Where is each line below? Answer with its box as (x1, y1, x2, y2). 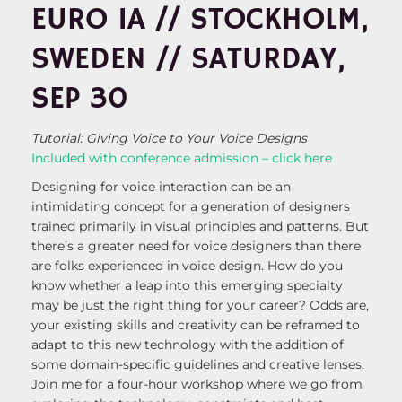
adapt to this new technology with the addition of (31, 336, 344, 354)
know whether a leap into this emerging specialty (31, 277, 343, 294)
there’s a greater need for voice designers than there (31, 238, 361, 255)
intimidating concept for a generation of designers (31, 198, 350, 215)
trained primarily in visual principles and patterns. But (31, 218, 369, 235)
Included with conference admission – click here (31, 150, 332, 167)
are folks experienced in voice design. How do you (31, 258, 343, 275)
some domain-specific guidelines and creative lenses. (31, 356, 364, 373)
